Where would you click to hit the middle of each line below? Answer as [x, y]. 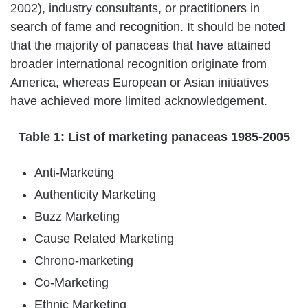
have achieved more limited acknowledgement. [139, 101]
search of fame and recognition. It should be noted [148, 26]
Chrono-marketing [84, 260]
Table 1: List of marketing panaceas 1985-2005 [154, 136]
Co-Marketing [71, 282]
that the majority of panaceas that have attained [141, 45]
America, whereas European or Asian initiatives [140, 82]
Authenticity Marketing [95, 194]
